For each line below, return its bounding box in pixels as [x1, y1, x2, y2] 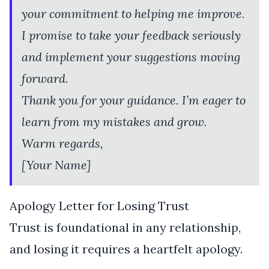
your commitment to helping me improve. [22, 5, 245, 21]
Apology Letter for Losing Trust [10, 198, 189, 213]
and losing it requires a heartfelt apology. [10, 241, 243, 256]
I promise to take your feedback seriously [22, 27, 241, 43]
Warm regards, [22, 135, 103, 151]
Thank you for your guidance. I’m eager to [22, 92, 246, 107]
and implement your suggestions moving [22, 49, 240, 64]
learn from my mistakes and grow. [22, 113, 207, 129]
